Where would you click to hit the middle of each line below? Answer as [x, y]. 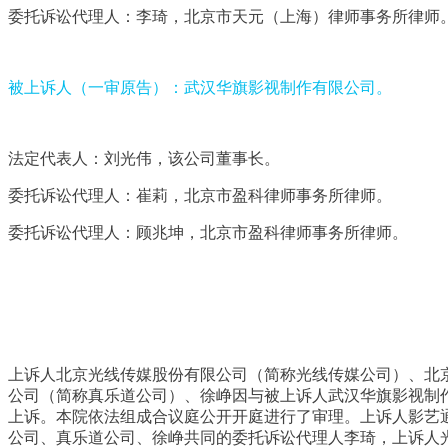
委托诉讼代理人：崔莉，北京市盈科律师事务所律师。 [200, 195]
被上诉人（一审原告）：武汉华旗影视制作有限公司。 [200, 87]
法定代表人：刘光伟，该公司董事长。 [144, 158]
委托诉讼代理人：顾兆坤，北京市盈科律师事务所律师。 [208, 232]
